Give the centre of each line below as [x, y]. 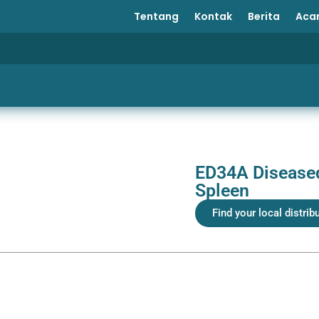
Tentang [156, 16]
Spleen [222, 190]
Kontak [213, 16]
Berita [263, 16]
